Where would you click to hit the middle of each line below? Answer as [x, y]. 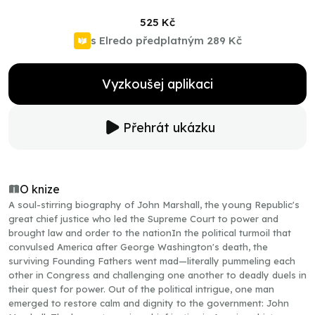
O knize [40, 189]
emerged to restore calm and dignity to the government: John [149, 303]
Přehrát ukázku [169, 127]
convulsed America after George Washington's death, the [138, 247]
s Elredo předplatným [147, 40]
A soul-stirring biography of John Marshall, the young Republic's [154, 205]
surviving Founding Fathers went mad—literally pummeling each [152, 261]
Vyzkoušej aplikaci [157, 84]
